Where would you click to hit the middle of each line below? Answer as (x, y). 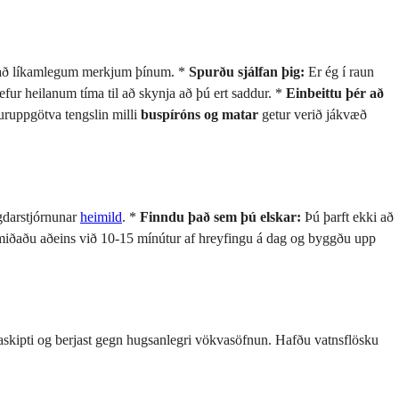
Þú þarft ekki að (347, 216)
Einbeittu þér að (335, 94)
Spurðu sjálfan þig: (247, 72)
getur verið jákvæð (313, 115)
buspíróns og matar (199, 115)
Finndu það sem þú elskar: (220, 216)
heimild (101, 216)
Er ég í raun (339, 72)
